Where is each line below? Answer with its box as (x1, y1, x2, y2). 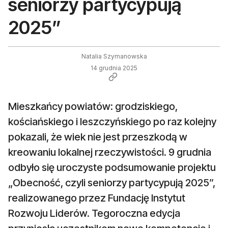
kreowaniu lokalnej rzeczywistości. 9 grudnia (8, 146, 211, 159)
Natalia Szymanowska (81, 52, 147, 61)
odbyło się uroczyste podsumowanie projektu (8, 161, 216, 174)
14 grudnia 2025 (91, 64, 137, 72)
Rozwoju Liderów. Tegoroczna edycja (8, 207, 180, 220)
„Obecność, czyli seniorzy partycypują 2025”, (8, 177, 215, 189)
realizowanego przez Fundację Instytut (8, 192, 185, 205)
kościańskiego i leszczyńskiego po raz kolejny (8, 116, 216, 128)
